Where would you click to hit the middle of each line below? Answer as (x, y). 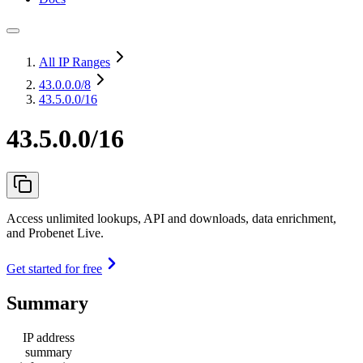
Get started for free (54, 268)
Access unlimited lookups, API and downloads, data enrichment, (171, 218)
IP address (49, 337)
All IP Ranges (75, 62)
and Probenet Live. (55, 233)
